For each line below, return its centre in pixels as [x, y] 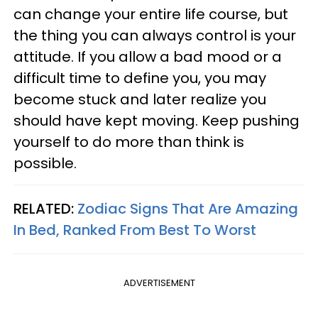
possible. [45, 164]
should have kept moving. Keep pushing [157, 121]
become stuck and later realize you [140, 100]
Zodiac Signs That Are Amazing [188, 209]
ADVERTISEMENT [159, 283]
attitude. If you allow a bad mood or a [148, 57]
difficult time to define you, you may [140, 78]
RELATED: [45, 209]
